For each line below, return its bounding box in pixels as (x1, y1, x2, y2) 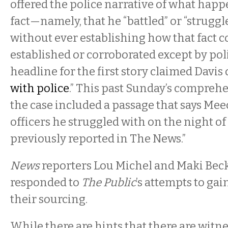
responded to (10, 176, 81, 189)
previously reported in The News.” (10, 132, 186, 146)
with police (10, 81, 69, 95)
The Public (81, 176, 136, 189)
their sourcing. (10, 192, 88, 206)
